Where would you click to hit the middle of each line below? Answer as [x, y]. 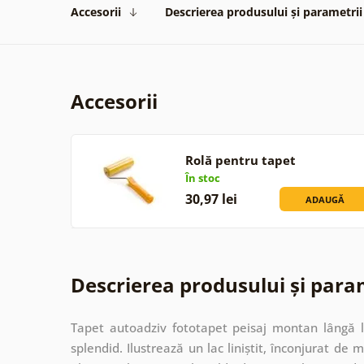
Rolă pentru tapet [240, 160]
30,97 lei [211, 199]
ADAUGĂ [325, 199]
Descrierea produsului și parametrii [264, 11]
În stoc [202, 178]
